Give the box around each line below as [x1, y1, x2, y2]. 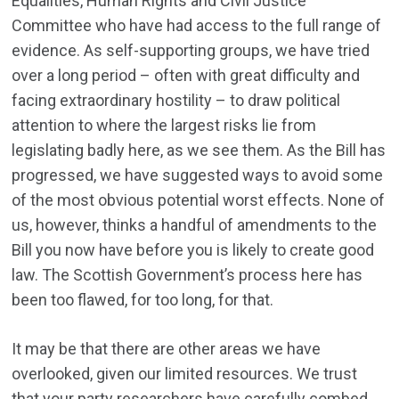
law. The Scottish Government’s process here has [12, 265, 363, 285]
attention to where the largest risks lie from [12, 116, 317, 135]
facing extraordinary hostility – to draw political [12, 91, 341, 110]
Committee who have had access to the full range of [12, 16, 382, 36]
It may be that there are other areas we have [12, 339, 322, 359]
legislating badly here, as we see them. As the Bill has [12, 141, 387, 160]
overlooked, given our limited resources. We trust [12, 364, 358, 384]
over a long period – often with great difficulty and [12, 66, 361, 85]
